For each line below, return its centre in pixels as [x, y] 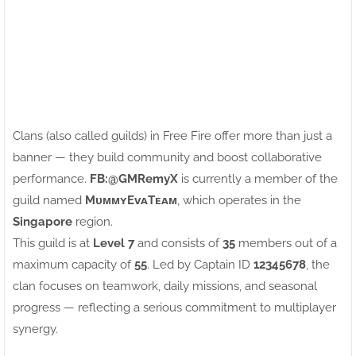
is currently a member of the [258, 178]
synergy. [35, 329]
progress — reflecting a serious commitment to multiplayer [174, 307]
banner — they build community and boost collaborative [167, 157]
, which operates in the [239, 200]
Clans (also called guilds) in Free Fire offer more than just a [172, 135]
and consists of [178, 243]
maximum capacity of [74, 264]
